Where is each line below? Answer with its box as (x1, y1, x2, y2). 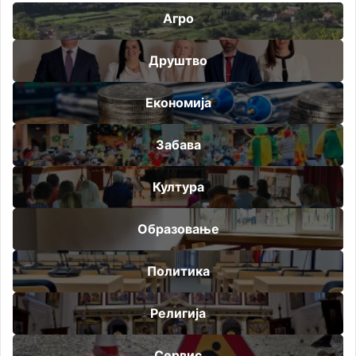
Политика (146, 263, 210, 280)
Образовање (137, 221, 219, 238)
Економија (145, 95, 211, 111)
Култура (152, 179, 204, 195)
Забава (155, 137, 201, 153)
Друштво (149, 52, 207, 69)
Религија (150, 305, 206, 322)
